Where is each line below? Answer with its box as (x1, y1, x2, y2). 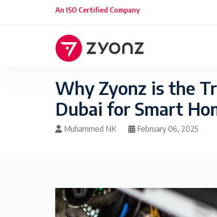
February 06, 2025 (135, 124, 199, 134)
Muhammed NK (62, 124, 116, 134)
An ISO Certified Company (55, 6, 140, 14)
